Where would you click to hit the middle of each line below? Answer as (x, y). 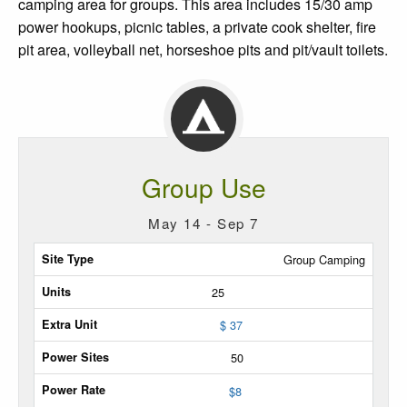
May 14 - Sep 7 (203, 223)
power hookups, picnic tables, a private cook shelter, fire (197, 26)
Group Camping (325, 259)
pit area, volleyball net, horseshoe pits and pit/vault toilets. (203, 49)
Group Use (203, 187)
